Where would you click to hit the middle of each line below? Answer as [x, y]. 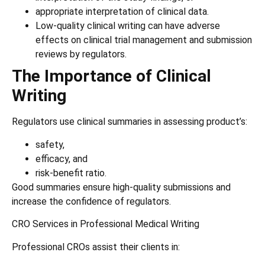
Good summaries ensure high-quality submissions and [121, 187]
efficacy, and [62, 159]
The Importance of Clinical [112, 76]
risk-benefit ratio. [71, 173]
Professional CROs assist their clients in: [96, 247]
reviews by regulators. [81, 54]
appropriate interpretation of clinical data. [122, 12]
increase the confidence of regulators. [91, 201]
